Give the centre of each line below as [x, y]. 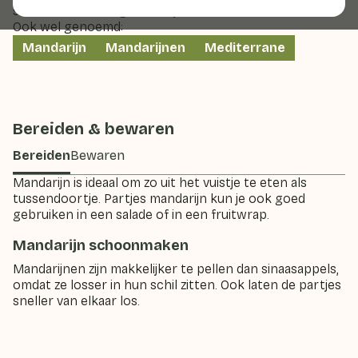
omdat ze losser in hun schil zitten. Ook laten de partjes [177, 285]
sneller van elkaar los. [76, 301]
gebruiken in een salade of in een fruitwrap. [141, 215]
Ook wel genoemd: [68, 27]
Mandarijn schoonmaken [101, 245]
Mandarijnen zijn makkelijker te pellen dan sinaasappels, [176, 269]
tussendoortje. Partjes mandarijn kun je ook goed [159, 199]
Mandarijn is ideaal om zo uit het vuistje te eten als [160, 183]
